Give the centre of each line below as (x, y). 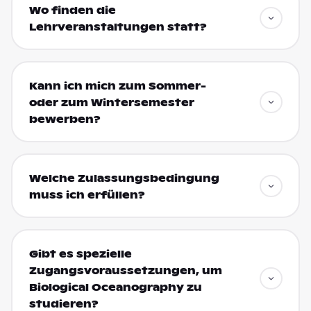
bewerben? (65, 119)
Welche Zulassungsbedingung (124, 178)
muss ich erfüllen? (87, 195)
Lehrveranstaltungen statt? (118, 27)
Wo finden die (72, 10)
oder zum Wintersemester (111, 102)
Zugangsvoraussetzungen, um (125, 270)
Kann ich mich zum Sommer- (117, 86)
